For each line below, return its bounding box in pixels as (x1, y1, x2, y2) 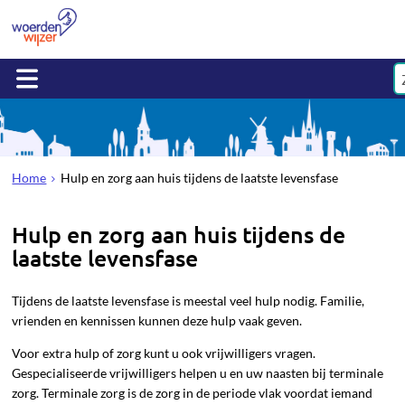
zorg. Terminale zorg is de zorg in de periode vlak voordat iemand (12, 385, 373, 400)
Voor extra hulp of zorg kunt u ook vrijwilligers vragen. (12, 345, 316, 361)
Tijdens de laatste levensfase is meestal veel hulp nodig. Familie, (12, 293, 365, 308)
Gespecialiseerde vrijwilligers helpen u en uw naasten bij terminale (12, 365, 384, 381)
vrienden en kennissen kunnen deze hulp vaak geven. (12, 313, 303, 328)
